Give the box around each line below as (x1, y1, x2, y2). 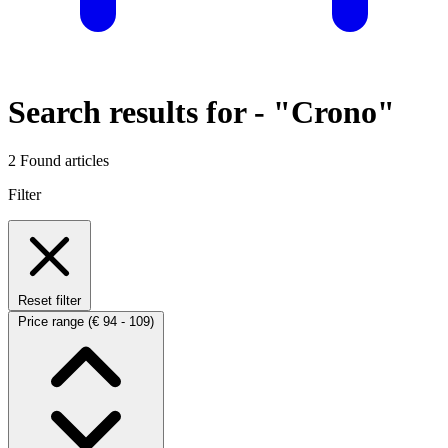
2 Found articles (8, 151, 109, 169)
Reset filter (18, 292, 81, 308)
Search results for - (8, 93, 273, 130)
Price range (18, 313, 88, 329)
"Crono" (273, 93, 395, 130)
